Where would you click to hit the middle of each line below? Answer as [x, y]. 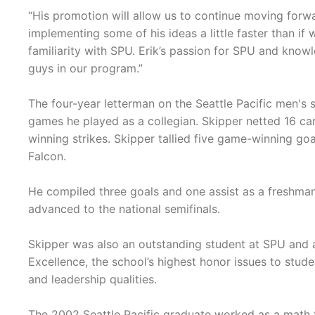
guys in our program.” [85, 69]
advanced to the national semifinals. [124, 209]
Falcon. [47, 156]
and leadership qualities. [92, 279]
